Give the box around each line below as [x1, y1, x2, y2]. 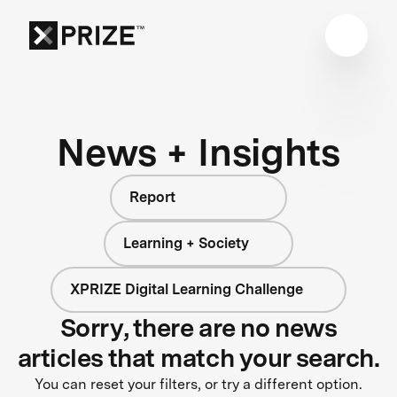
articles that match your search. [17, 342, 380, 373]
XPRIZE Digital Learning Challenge [69, 280, 303, 298]
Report [129, 188, 175, 206]
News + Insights [57, 128, 340, 175]
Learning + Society [123, 234, 250, 252]
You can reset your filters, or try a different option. [35, 375, 362, 393]
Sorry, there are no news [59, 312, 338, 343]
